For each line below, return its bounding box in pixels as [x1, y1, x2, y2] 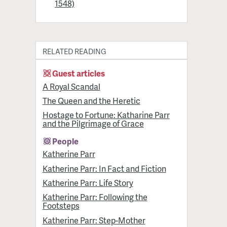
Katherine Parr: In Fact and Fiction [42, 162, 166, 174]
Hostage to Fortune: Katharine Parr [42, 109, 170, 121]
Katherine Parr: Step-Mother [42, 214, 145, 226]
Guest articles [52, 67, 105, 80]
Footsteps [42, 200, 80, 212]
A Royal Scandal [42, 80, 100, 92]
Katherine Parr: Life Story [42, 176, 133, 188]
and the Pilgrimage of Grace [42, 118, 144, 130]
